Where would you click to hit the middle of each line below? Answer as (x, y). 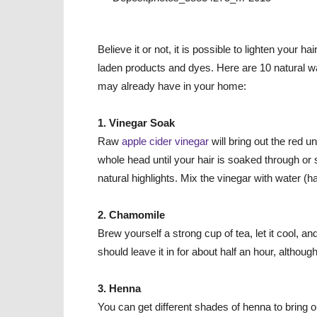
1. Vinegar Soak (136, 123)
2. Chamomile (131, 215)
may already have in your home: (172, 86)
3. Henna (119, 288)
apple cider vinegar (165, 141)
